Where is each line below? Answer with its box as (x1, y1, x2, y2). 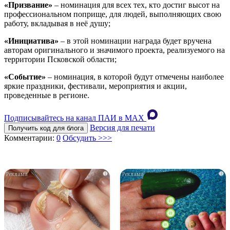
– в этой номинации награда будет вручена (59, 36, 212, 46)
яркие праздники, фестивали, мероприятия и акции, (4, 82, 187, 91)
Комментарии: (4, 133, 56, 143)
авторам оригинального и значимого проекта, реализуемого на (4, 46, 225, 55)
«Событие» (4, 72, 46, 82)
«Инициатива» (4, 36, 59, 46)
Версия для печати (90, 123, 155, 132)
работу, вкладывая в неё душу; (4, 19, 110, 28)
